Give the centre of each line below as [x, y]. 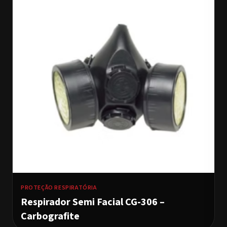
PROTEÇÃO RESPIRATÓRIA [59, 188]
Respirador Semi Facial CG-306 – [93, 202]
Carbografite [50, 216]
